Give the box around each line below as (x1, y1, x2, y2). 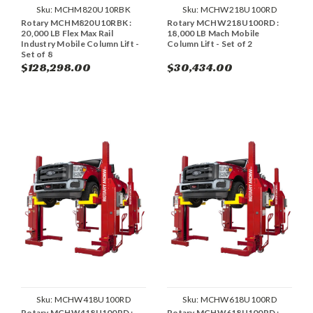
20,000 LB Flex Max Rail (21, 27, 113, 38)
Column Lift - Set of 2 (167, 38, 253, 49)
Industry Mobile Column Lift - (21, 38, 140, 49)
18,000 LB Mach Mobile (167, 27, 260, 38)
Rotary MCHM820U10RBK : (21, 17, 132, 28)
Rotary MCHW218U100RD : (167, 17, 279, 28)
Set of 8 (21, 48, 52, 59)
